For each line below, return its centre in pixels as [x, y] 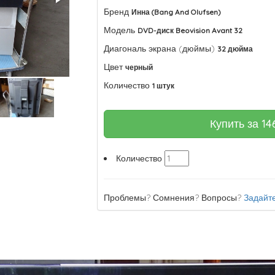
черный [139, 67]
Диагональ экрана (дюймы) [160, 48]
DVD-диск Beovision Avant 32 [190, 30]
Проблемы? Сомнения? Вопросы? [174, 198]
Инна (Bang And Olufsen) [176, 12]
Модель [120, 30]
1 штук [164, 86]
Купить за [236, 124]
